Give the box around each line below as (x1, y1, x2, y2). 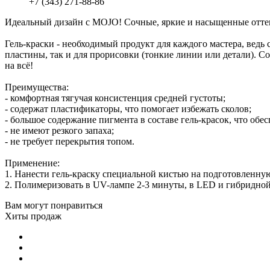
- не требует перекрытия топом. (5, 136, 134, 147)
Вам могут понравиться (5, 200, 102, 211)
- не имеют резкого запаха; (5, 125, 114, 136)
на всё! (5, 60, 33, 71)
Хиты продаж (5, 211, 61, 222)
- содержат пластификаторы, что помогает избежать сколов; (5, 104, 251, 115)
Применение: (5, 158, 60, 169)
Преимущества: (5, 82, 69, 93)
